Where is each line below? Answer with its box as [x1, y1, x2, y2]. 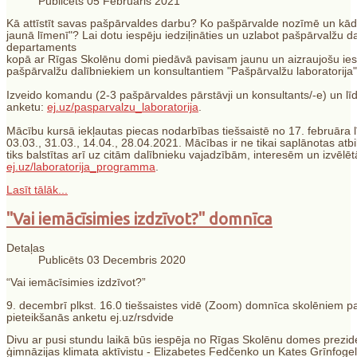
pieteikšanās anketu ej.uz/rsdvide [6, 311, 174, 324]
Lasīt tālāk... [6, 183, 68, 196]
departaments [6, 41, 76, 54]
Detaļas [6, 241, 45, 254]
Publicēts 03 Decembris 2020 [38, 253, 186, 266]
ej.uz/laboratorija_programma [6, 161, 155, 174]
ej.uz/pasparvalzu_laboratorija [47, 101, 198, 114]
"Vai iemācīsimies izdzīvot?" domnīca [6, 209, 273, 228]
